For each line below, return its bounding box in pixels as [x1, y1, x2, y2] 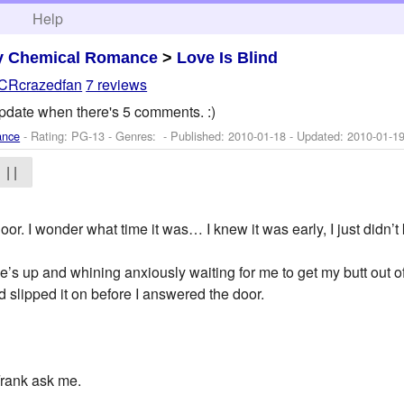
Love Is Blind [177, 48, 279, 67]
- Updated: [286, 126, 348, 144]
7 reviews [86, 74, 148, 96]
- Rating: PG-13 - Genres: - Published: [20, 126, 229, 144]
